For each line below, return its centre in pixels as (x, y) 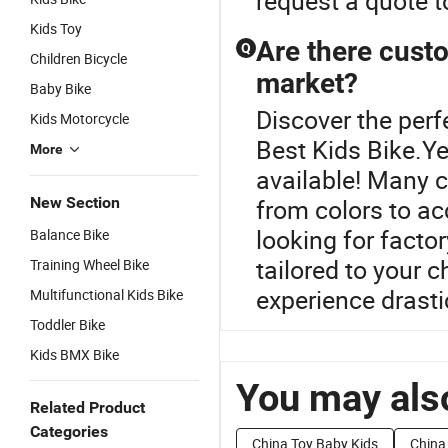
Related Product (87, 407)
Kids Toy (56, 28)
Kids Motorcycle (79, 118)
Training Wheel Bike (89, 264)
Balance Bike (69, 234)
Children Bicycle (78, 58)
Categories (69, 431)
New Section (75, 202)
